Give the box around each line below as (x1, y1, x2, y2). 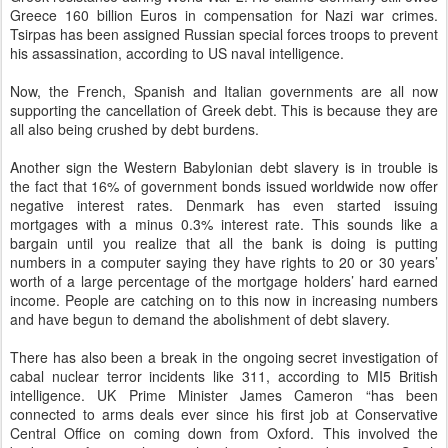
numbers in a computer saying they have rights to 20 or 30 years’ (10, 252, 438, 273)
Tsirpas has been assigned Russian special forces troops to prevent (10, 24, 438, 45)
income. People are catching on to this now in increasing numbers (10, 290, 438, 311)
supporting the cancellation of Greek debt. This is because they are (10, 100, 438, 121)
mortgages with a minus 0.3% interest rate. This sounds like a (10, 214, 438, 235)
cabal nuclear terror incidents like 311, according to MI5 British (10, 366, 438, 387)
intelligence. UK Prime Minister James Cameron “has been (10, 385, 438, 406)
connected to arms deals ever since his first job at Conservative (10, 404, 438, 425)
